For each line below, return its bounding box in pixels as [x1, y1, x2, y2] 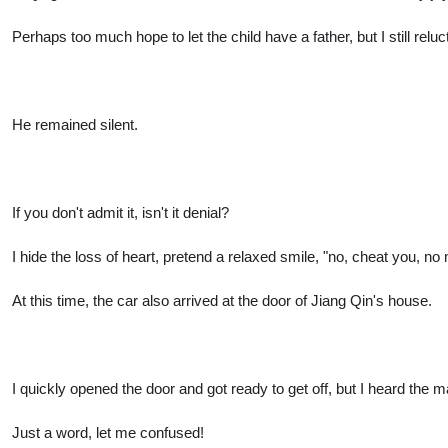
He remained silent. [12, 115, 138, 133]
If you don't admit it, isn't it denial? [12, 203, 229, 221]
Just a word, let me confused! [12, 423, 204, 441]
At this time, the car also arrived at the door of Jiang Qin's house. [12, 291, 432, 309]
